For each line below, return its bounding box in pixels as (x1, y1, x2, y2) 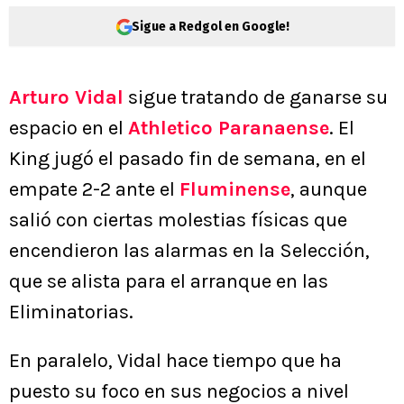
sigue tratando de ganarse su (124, 86, 388, 110)
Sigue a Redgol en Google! (131, 18, 289, 34)
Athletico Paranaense (128, 116, 329, 141)
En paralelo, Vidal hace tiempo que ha (9, 349, 342, 373)
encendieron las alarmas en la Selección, (9, 239, 370, 263)
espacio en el (9, 116, 128, 141)
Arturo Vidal (9, 86, 124, 110)
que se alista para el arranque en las (9, 270, 328, 294)
